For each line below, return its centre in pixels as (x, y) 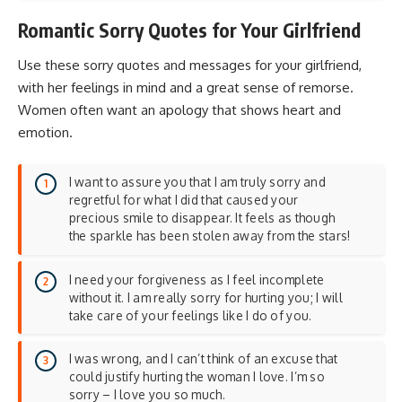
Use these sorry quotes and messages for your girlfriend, (190, 66)
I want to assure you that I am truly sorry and (197, 182)
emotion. (45, 133)
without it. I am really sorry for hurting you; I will (205, 297)
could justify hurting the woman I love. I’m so (197, 377)
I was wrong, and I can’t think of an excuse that (203, 359)
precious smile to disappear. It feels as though (202, 218)
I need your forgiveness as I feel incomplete (197, 279)
